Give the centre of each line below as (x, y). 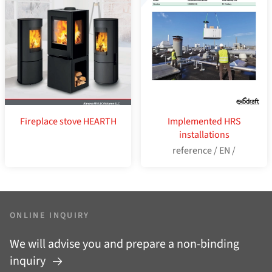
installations (204, 134)
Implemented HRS (204, 121)
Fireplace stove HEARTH (68, 121)
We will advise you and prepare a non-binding (124, 244)
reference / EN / (204, 150)
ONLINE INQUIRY (50, 215)
